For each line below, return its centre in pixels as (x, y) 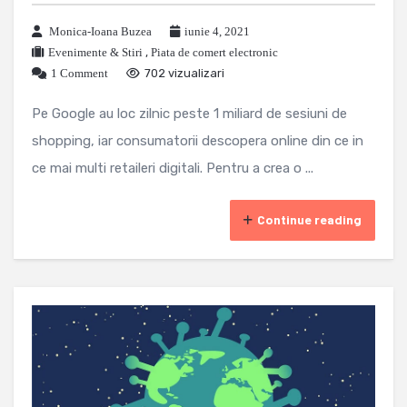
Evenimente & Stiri (95, 53)
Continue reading (309, 220)
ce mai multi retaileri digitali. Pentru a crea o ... (173, 169)
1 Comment (79, 74)
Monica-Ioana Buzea (100, 32)
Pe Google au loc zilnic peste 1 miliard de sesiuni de (189, 114)
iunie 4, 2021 (217, 32)
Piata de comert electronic (214, 53)
